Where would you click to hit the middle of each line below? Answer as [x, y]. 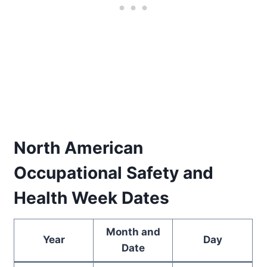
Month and [133, 232]
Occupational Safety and [114, 173]
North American [79, 148]
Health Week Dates [92, 198]
